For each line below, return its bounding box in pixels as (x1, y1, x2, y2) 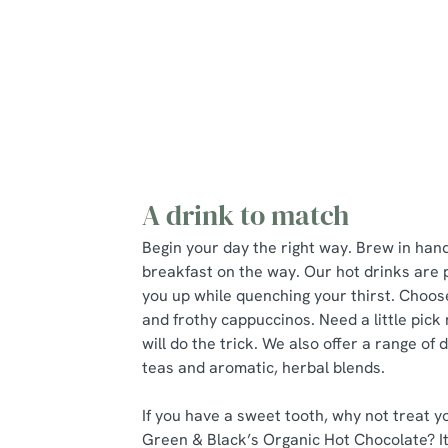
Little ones (307, 101, 392, 126)
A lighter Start (307, 44, 422, 69)
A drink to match (142, 196, 349, 234)
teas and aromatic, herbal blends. (142, 357, 385, 378)
